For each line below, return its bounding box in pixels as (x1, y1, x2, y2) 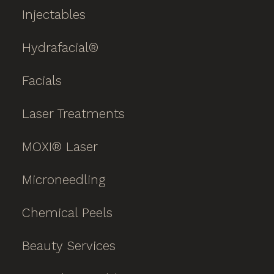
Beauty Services (22, 238, 116, 253)
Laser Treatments (22, 106, 125, 121)
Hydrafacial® (22, 40, 98, 55)
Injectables (22, 7, 86, 22)
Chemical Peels (22, 205, 113, 220)
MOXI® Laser (22, 139, 98, 154)
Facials (22, 73, 62, 88)
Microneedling (22, 172, 105, 187)
